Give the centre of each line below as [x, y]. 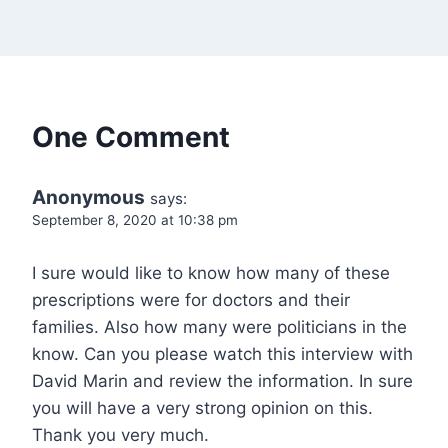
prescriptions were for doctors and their [191, 299]
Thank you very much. [120, 434]
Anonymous [88, 197]
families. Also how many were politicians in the [219, 326]
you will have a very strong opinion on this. [202, 407]
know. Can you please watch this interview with [222, 353]
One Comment [131, 136]
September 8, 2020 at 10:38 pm [135, 219]
